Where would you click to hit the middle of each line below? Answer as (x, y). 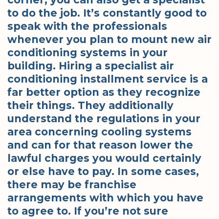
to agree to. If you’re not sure (88, 211)
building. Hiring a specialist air (91, 66)
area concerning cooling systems (99, 132)
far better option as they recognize (104, 92)
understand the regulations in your (104, 119)
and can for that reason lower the (100, 145)
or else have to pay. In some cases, (103, 172)
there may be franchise (72, 185)
